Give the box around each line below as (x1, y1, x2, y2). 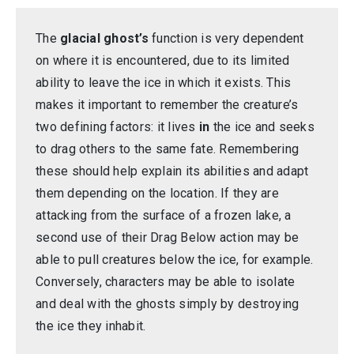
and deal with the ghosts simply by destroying (36, 296, 299, 312)
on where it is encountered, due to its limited (36, 53, 290, 69)
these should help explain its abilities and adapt (36, 164, 309, 179)
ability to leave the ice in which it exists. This (36, 75, 292, 91)
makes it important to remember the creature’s (36, 97, 299, 113)
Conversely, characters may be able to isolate (36, 274, 296, 290)
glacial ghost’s (60, 31, 149, 47)
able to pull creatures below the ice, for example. (36, 252, 314, 268)
